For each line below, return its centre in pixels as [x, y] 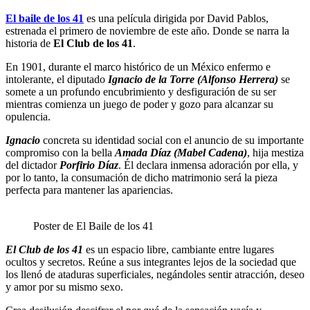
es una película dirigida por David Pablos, [176, 18]
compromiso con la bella [60, 152]
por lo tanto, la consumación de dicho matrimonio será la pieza [142, 177]
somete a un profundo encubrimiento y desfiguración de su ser [141, 91]
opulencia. [28, 116]
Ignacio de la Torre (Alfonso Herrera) [193, 79]
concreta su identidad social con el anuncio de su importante [172, 140]
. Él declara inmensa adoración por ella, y [208, 165]
